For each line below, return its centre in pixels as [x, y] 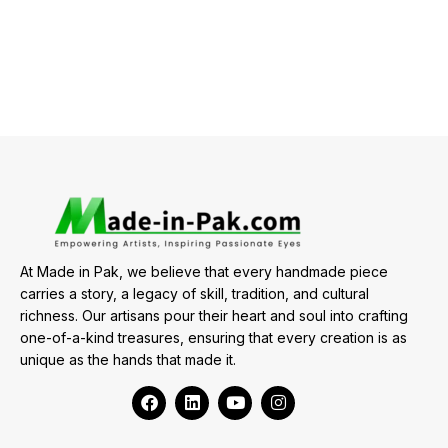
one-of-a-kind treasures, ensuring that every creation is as [213, 337]
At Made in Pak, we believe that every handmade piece [204, 271]
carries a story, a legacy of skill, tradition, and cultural [194, 293]
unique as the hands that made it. [128, 359]
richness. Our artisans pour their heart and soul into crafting [214, 315]
